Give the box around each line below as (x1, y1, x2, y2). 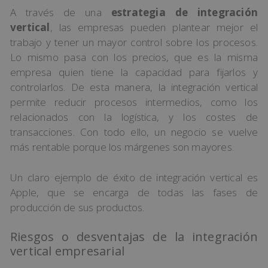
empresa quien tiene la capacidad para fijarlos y (10, 65, 258, 80)
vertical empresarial (10, 243, 124, 260)
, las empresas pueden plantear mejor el (50, 20, 258, 35)
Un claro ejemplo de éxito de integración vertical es (10, 170, 258, 184)
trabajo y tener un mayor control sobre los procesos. (10, 35, 258, 50)
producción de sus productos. (10, 200, 145, 214)
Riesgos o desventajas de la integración (10, 229, 258, 245)
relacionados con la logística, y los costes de (10, 110, 258, 124)
